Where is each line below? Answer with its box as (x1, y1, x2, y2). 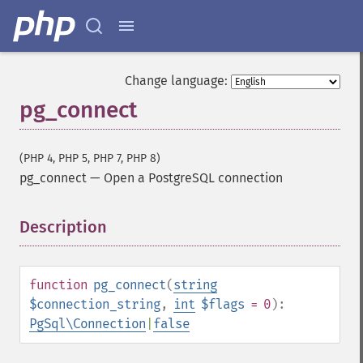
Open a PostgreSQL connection (104, 170, 283, 186)
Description (19, 217, 107, 237)
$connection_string (29, 297, 160, 312)
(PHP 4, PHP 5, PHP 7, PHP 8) (19, 152, 160, 165)
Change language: (125, 73, 228, 88)
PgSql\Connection (29, 316, 146, 331)
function (29, 277, 88, 293)
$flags (201, 297, 245, 312)
